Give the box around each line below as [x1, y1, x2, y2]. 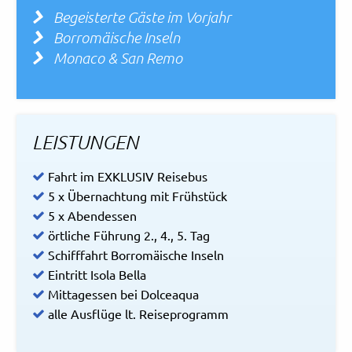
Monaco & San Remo [53, 49, 182, 68]
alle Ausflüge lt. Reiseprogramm [48, 306, 229, 322]
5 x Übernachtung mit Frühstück [48, 188, 228, 204]
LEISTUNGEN [32, 130, 139, 154]
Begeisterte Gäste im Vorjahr [53, 8, 231, 27]
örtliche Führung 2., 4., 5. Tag [48, 227, 211, 244]
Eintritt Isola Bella [48, 266, 147, 283]
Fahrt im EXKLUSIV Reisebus [48, 168, 208, 185]
